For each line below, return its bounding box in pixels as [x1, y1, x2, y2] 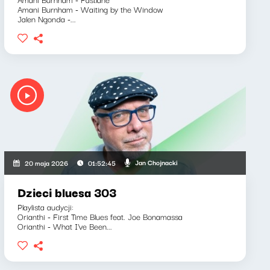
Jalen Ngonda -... [17, 11, 76, 25]
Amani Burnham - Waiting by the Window [17, 2, 163, 16]
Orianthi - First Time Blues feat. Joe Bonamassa [17, 209, 183, 223]
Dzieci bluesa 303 [17, 182, 116, 201]
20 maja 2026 [24, 157, 68, 168]
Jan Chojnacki [134, 157, 178, 168]
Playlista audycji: [17, 199, 74, 213]
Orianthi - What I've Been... [17, 219, 112, 233]
